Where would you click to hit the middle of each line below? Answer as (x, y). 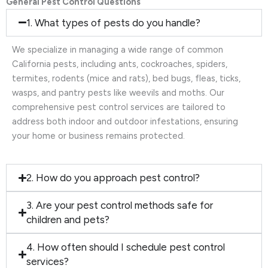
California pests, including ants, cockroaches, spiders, (120, 64)
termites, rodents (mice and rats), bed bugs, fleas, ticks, (126, 78)
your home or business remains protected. (98, 135)
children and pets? (68, 220)
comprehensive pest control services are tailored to (119, 107)
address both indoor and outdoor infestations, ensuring (125, 121)
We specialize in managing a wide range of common (118, 49)
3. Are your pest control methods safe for (120, 205)
